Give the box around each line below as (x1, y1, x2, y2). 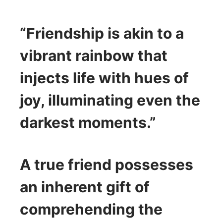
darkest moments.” (20, 113, 156, 131)
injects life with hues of (20, 68, 189, 87)
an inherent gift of (20, 177, 150, 196)
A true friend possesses (20, 155, 193, 173)
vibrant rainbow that (20, 46, 167, 64)
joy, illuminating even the (20, 91, 200, 109)
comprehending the (20, 200, 163, 218)
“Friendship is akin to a (20, 24, 184, 42)
